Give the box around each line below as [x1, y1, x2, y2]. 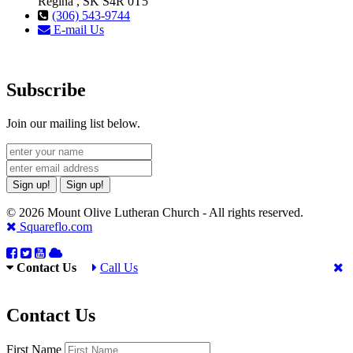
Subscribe [6, 79, 86, 100]
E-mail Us [50, 22, 104, 36]
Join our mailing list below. [6, 116, 140, 130]
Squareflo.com [17, 219, 92, 233]
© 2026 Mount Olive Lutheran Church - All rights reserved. [6, 205, 316, 219]
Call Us [100, 260, 138, 274]
